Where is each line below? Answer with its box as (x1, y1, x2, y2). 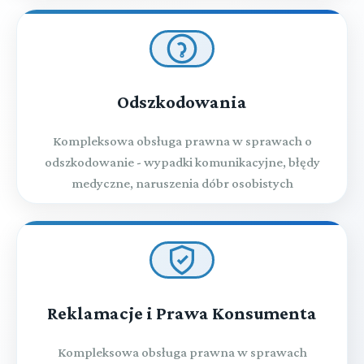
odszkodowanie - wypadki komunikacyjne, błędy (44, 154, 320, 170)
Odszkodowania (117, 91, 247, 112)
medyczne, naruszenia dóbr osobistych (71, 175, 293, 191)
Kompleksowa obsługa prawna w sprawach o (52, 132, 312, 149)
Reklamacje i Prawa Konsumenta (47, 302, 317, 323)
